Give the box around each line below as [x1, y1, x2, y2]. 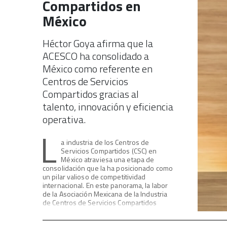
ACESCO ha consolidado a [43, 48, 149, 64]
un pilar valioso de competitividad [43, 171, 146, 182]
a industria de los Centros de [61, 137, 149, 147]
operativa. [43, 111, 86, 127]
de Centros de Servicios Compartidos [43, 197, 157, 208]
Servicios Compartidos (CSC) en [61, 145, 157, 156]
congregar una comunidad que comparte [43, 214, 167, 225]
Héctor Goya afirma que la [43, 35, 153, 51]
